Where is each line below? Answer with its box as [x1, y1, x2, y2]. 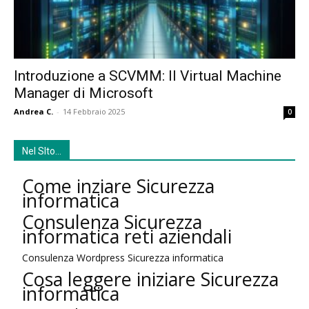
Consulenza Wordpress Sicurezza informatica [22, 251, 223, 265]
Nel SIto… [22, 146, 61, 157]
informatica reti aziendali [22, 223, 232, 250]
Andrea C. [14, 106, 53, 117]
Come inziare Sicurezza [22, 173, 215, 199]
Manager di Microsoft [14, 85, 153, 102]
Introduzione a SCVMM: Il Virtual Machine [14, 68, 281, 85]
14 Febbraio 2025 [63, 106, 125, 117]
